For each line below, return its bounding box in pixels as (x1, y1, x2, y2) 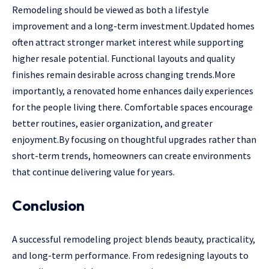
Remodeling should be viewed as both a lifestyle (12, 4, 209, 16)
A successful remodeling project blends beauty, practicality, (12, 233, 255, 246)
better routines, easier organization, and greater (12, 117, 213, 130)
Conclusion (12, 196, 85, 215)
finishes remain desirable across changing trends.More (12, 68, 235, 81)
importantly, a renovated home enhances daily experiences (12, 85, 253, 97)
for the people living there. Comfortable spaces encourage (12, 101, 253, 113)
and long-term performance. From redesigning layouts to (12, 249, 249, 262)
